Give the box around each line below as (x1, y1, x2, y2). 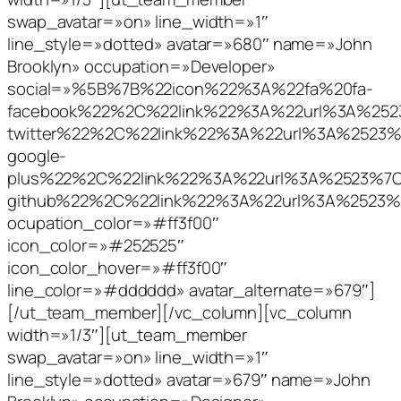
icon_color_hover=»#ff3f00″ (7, 255, 228, 279)
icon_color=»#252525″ (7, 233, 184, 257)
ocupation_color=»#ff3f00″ (7, 210, 219, 235)
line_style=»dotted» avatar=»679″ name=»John (7, 367, 371, 391)
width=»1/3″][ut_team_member (7, 322, 248, 346)
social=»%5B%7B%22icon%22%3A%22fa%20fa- (7, 76, 374, 100)
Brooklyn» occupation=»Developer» (7, 54, 276, 78)
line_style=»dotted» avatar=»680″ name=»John (7, 31, 372, 55)
